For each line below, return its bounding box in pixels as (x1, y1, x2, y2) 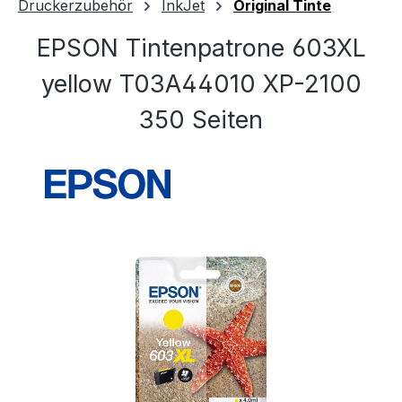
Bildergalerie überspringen (17, 252, 197, 270)
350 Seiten (139, 105, 263, 135)
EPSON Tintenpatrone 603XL (36, 33, 366, 63)
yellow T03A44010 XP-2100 (40, 69, 362, 99)
